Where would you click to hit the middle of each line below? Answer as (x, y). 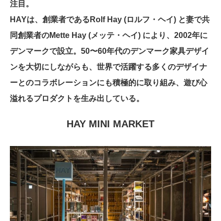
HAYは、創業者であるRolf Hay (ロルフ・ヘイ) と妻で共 (110, 19)
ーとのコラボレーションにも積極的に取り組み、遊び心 (109, 82)
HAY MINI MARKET (110, 124)
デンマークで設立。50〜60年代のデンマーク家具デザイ (110, 51)
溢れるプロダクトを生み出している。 (77, 98)
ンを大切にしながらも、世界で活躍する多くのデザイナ (109, 67)
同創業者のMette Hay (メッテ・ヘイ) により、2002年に (109, 35)
